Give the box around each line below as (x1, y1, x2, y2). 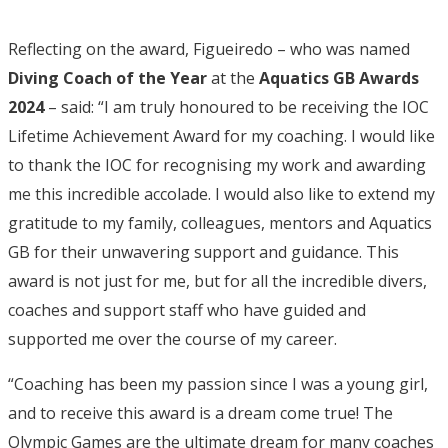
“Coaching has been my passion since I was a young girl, (8, 372, 428, 395)
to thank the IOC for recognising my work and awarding (8, 153, 426, 176)
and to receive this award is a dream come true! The (8, 401, 393, 424)
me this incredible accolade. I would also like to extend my (8, 182, 435, 205)
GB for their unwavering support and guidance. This (8, 240, 399, 263)
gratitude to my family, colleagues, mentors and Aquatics (8, 211, 432, 234)
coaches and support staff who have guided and (8, 298, 366, 321)
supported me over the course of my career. (8, 327, 337, 350)
